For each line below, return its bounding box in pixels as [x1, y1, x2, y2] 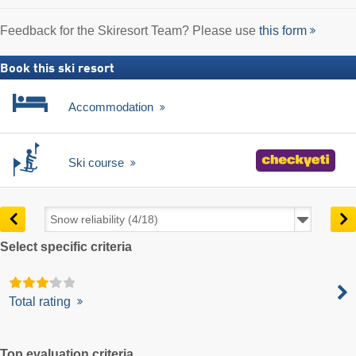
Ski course [68, 155, 127, 169]
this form [259, 23, 307, 37]
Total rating [9, 295, 75, 309]
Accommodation [68, 99, 157, 114]
